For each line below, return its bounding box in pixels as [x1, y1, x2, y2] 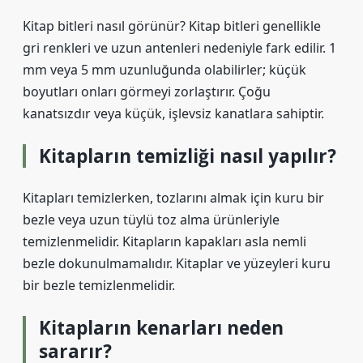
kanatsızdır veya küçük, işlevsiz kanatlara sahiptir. [23, 105, 324, 122]
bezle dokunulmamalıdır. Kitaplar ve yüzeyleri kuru [23, 254, 331, 272]
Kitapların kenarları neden [39, 315, 284, 340]
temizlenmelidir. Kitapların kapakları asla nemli [23, 233, 306, 250]
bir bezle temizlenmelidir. [23, 276, 175, 294]
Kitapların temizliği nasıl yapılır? [39, 143, 336, 169]
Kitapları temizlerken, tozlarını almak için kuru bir [23, 189, 324, 207]
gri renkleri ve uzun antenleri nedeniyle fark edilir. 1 [23, 39, 336, 57]
